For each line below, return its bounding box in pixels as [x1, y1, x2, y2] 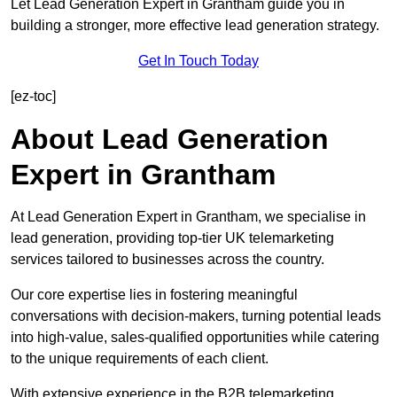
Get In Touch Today [138, 53, 259, 69]
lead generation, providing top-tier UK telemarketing [11, 230, 334, 246]
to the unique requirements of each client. [11, 351, 269, 367]
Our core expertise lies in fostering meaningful [11, 287, 298, 303]
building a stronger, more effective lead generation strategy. [11, 18, 379, 34]
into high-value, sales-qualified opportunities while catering [11, 330, 379, 346]
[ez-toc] [11, 89, 56, 105]
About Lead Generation [11, 123, 329, 156]
